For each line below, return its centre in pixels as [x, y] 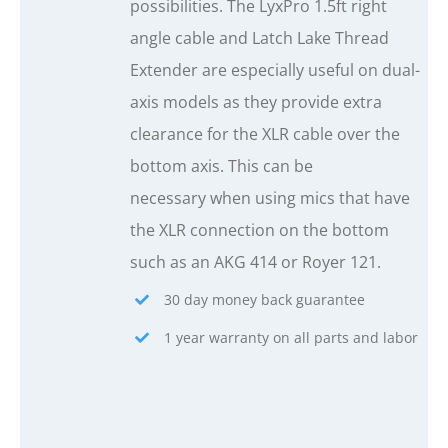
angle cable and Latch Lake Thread [260, 38]
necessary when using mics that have [270, 198]
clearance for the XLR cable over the [265, 134]
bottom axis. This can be [222, 166]
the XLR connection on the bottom [260, 230]
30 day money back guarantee [264, 300]
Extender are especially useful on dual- [275, 70]
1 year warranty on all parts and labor [290, 338]
